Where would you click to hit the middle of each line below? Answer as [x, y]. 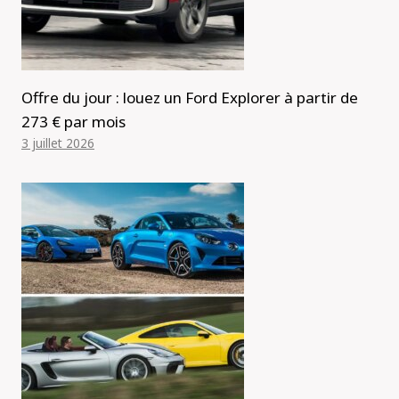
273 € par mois [73, 121]
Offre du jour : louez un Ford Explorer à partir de [190, 97]
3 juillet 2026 [58, 142]
